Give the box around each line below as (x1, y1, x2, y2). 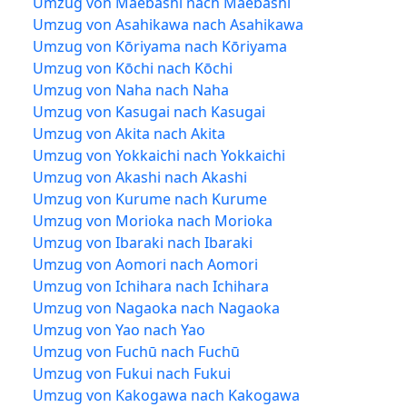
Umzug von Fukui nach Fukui (33, 362, 231, 383)
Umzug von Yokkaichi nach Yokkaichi (33, 144, 285, 165)
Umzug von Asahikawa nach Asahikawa (33, 14, 303, 35)
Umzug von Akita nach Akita (33, 123, 225, 144)
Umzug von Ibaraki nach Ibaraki (33, 232, 253, 253)
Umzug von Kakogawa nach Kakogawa (33, 384, 300, 405)
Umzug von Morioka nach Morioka (33, 210, 273, 231)
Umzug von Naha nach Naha (33, 79, 229, 100)
